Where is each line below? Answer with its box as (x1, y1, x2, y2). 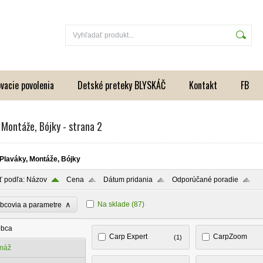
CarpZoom (213, 232, 247, 241)
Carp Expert (109, 232, 148, 241)
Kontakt (189, 78, 217, 92)
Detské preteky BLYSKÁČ (77, 78, 166, 92)
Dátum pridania (103, 176, 153, 184)
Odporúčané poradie (172, 176, 238, 184)
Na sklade (97, 200, 130, 208)
